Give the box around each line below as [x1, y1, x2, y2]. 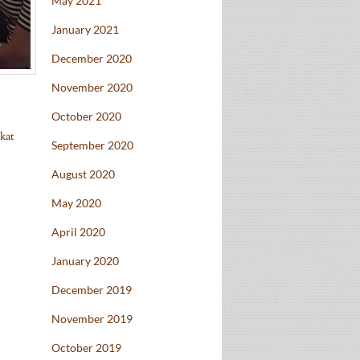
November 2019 [51, 312, 133, 326]
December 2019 [51, 283, 132, 297]
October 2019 [51, 341, 121, 355]
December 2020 [51, 51, 132, 66]
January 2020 [51, 254, 119, 268]
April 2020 [51, 225, 105, 239]
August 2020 [51, 167, 115, 182]
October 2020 [51, 109, 121, 124]
